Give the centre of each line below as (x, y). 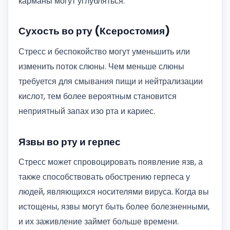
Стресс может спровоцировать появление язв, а (111, 162)
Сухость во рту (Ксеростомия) (94, 31)
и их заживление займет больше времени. (99, 222)
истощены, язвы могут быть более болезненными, (114, 207)
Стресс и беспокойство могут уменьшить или (104, 51)
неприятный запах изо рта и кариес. (87, 111)
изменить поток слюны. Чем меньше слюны (101, 66)
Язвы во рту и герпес (70, 142)
